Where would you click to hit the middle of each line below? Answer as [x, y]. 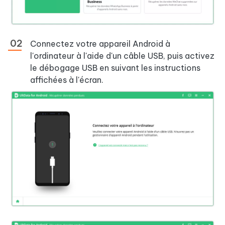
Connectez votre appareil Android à [100, 44]
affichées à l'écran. [67, 80]
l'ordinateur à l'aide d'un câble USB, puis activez [122, 56]
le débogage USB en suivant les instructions [115, 68]
